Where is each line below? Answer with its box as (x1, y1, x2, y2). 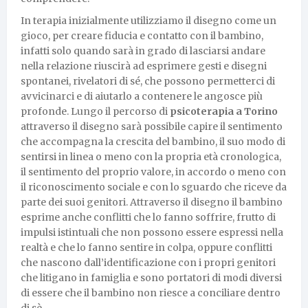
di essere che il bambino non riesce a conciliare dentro (21, 286, 280, 299)
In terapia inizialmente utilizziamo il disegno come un (21, 14, 276, 27)
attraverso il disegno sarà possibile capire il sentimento (21, 120, 283, 133)
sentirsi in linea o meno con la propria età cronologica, (21, 150, 281, 163)
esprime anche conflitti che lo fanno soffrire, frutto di (21, 210, 276, 223)
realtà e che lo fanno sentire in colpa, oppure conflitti (21, 241, 272, 254)
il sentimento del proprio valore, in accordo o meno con (21, 165, 286, 178)
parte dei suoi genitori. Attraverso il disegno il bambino (21, 195, 283, 208)
